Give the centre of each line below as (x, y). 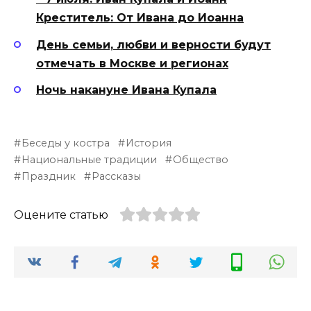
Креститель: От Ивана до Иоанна (140, 18)
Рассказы (117, 177)
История (149, 143)
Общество (201, 160)
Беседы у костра (66, 143)
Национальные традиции (90, 160)
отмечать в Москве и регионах (132, 63)
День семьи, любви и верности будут (153, 44)
